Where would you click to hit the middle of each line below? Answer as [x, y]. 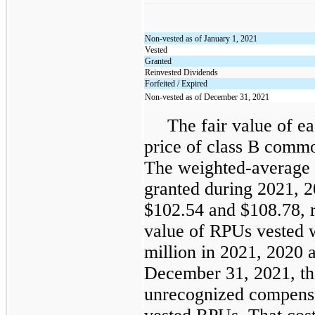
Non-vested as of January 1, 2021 [201, 38]
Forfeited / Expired [176, 83]
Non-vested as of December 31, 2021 [207, 97]
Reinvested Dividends [182, 72]
